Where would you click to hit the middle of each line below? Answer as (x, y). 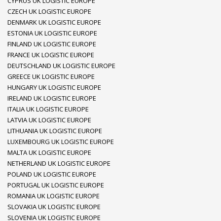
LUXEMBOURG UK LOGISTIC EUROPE (61, 142)
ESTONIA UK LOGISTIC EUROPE (52, 33)
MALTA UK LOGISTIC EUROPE (49, 152)
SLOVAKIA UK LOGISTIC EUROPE (54, 207)
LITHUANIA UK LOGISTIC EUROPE (55, 131)
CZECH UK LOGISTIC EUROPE (49, 11)
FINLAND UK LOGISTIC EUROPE (52, 44)
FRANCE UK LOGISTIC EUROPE (51, 55)
